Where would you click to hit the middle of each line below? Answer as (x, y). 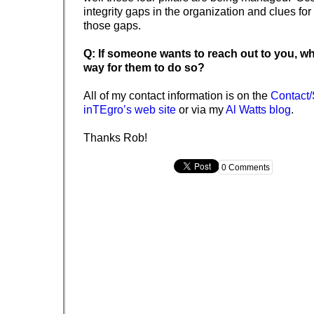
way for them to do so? (144, 68)
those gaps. (112, 26)
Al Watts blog (258, 110)
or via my (201, 110)
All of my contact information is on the (177, 96)
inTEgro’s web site (130, 110)
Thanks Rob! (115, 138)
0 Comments (246, 168)
